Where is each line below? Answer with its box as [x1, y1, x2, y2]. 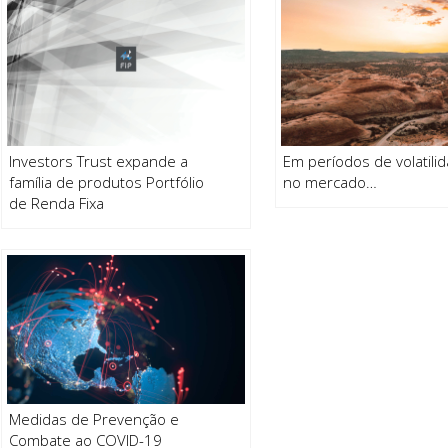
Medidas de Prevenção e [9, 408, 180, 429]
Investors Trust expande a [9, 150, 189, 171]
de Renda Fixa [9, 192, 105, 213]
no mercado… [283, 171, 378, 192]
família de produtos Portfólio [9, 171, 205, 192]
